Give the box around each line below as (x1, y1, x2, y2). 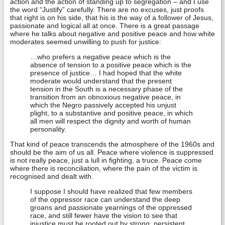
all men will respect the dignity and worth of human (30, 117, 191, 125)
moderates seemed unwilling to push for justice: (10, 38, 161, 46)
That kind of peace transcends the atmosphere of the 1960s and (10, 140, 214, 148)
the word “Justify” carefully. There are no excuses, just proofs (10, 6, 204, 14)
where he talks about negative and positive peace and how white (10, 30, 215, 38)
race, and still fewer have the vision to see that (30, 211, 177, 219)
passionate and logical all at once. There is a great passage (10, 22, 199, 30)
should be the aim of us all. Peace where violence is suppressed (10, 148, 213, 156)
